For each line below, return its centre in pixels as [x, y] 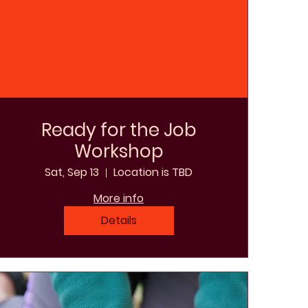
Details [119, 221]
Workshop [119, 152]
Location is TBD [153, 173]
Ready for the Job [119, 130]
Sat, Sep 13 [72, 173]
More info [119, 199]
